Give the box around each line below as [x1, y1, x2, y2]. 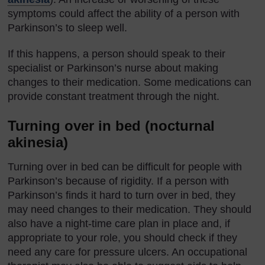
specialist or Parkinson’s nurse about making [8, 62, 218, 74]
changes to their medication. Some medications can [8, 76, 251, 88]
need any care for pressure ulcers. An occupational [8, 245, 247, 258]
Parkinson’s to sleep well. [8, 21, 127, 34]
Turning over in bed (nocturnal [8, 117, 215, 134]
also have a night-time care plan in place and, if [8, 217, 230, 230]
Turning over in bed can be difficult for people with [8, 160, 242, 173]
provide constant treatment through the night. [8, 90, 219, 102]
